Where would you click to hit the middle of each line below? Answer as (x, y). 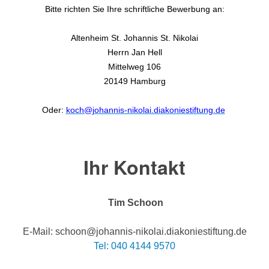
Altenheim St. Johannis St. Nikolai (134, 38)
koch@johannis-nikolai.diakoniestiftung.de (145, 110)
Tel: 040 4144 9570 (134, 246)
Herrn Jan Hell (134, 53)
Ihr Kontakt (134, 167)
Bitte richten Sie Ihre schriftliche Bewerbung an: (134, 9)
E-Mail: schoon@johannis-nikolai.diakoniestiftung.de (134, 232)
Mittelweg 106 (134, 67)
